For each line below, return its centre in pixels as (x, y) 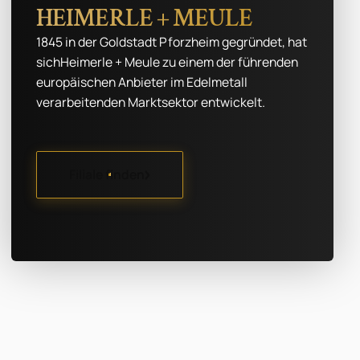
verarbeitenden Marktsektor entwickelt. (151, 102)
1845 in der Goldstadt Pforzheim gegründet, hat (172, 42)
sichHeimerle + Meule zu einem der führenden (168, 62)
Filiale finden (106, 174)
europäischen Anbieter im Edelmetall (142, 82)
